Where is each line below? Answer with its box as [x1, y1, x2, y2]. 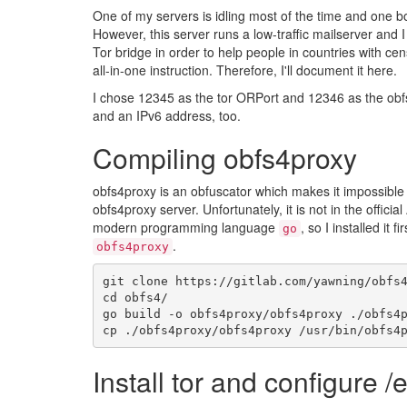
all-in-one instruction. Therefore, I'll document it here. [93, 61, 397, 79]
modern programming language [93, 218, 279, 236]
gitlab [233, 273, 277, 288]
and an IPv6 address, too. [93, 106, 241, 124]
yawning [313, 273, 364, 288]
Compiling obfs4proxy [93, 138, 357, 177]
